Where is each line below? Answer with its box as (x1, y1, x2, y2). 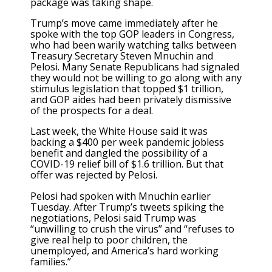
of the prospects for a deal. (30, 104, 153, 118)
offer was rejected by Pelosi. (30, 168, 157, 182)
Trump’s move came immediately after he (30, 16, 218, 30)
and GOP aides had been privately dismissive (30, 93, 231, 107)
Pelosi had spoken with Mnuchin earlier (30, 189, 211, 203)
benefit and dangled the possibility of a (30, 146, 208, 160)
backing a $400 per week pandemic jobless (30, 135, 224, 149)
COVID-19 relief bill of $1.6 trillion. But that (30, 157, 223, 171)
